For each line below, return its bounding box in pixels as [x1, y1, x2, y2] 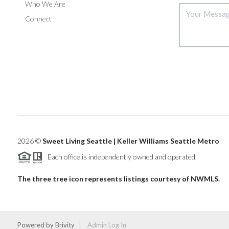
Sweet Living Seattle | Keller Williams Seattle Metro [42, 136, 219, 145]
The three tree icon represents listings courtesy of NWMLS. [17, 174, 220, 184]
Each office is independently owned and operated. [42, 152, 197, 161]
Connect [25, 14, 52, 23]
